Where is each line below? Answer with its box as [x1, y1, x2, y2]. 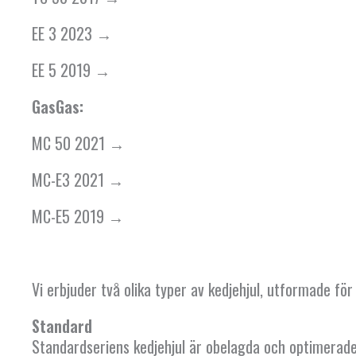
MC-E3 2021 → [32, 168, 124, 192]
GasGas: [32, 95, 83, 119]
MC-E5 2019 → [32, 204, 124, 229]
